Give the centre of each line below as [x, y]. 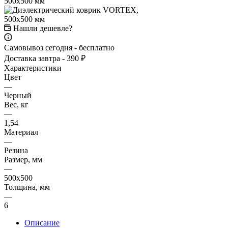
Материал [21, 132]
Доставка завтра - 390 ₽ [45, 58]
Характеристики [33, 68]
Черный [18, 95]
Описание [42, 222]
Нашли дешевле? [43, 28]
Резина [16, 150]
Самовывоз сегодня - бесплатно [59, 47]
